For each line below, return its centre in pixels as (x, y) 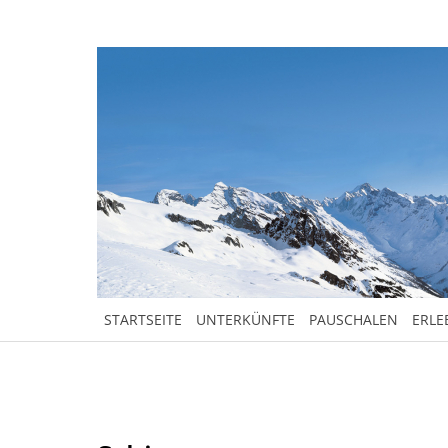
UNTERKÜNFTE (245, 319)
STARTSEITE (143, 319)
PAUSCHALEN (353, 319)
